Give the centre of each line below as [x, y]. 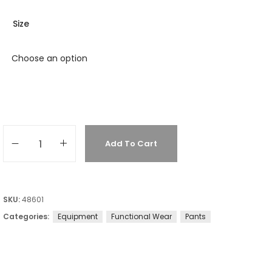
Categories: [27, 216]
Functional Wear [141, 216]
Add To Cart [131, 144]
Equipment [78, 216]
